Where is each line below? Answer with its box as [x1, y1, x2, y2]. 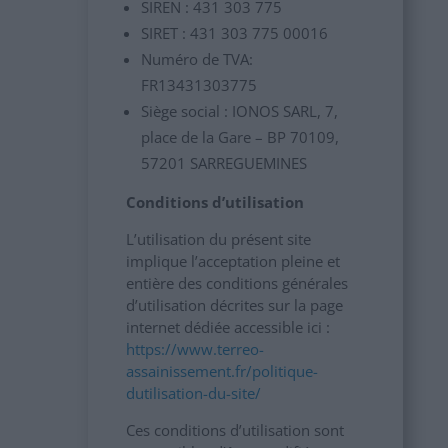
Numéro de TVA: [140, 49, 253, 69]
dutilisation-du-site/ [125, 383, 265, 403]
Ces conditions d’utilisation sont [125, 420, 344, 440]
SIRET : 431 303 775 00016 [140, 23, 328, 43]
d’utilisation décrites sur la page [125, 295, 343, 315]
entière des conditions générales [125, 273, 348, 293]
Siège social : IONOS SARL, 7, [140, 101, 338, 121]
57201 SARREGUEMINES [140, 153, 307, 173]
